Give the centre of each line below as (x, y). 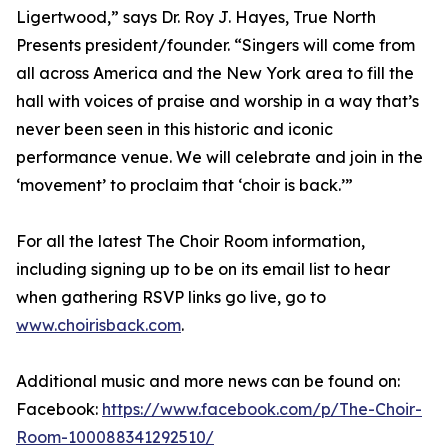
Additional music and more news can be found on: (208, 381)
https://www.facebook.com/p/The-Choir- (262, 409)
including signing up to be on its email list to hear (203, 269)
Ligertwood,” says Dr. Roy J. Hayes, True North (196, 17)
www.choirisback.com (98, 325)
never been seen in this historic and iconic (174, 129)
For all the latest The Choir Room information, (190, 241)
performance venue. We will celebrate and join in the (219, 157)
